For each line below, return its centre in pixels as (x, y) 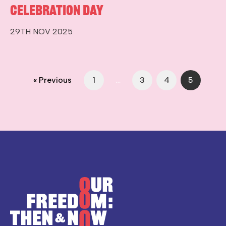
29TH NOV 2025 (41, 32)
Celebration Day (57, 10)
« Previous (52, 80)
